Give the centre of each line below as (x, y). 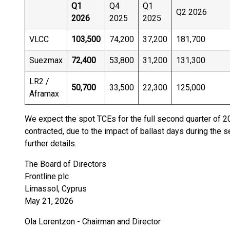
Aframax (44, 94)
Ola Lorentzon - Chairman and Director (93, 222)
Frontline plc (47, 176)
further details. (51, 143)
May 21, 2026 (49, 201)
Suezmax (46, 60)
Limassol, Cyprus (56, 189)
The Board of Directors (65, 164)
